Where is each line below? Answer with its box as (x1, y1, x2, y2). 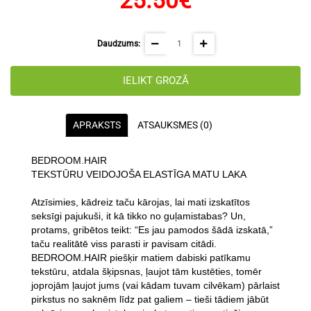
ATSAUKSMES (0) (137, 119, 212, 131)
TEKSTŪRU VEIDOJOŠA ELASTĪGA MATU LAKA (31, 169, 246, 180)
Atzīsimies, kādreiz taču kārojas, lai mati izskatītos (31, 196, 250, 208)
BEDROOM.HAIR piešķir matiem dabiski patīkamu (31, 252, 251, 264)
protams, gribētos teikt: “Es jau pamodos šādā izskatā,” (31, 224, 273, 236)
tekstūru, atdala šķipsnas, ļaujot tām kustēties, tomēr (31, 266, 262, 278)
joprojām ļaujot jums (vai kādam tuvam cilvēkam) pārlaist (31, 280, 280, 292)
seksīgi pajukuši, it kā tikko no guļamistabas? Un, (31, 210, 246, 222)
